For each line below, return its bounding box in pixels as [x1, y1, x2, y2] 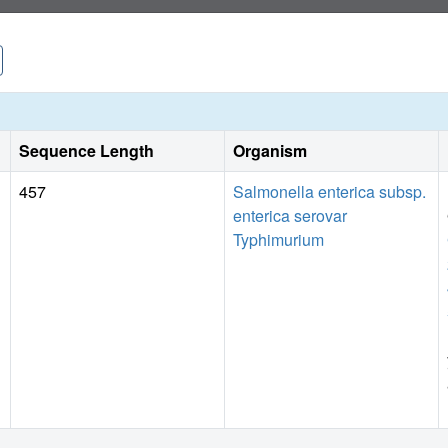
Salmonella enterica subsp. [233, 180, 426, 204]
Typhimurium [233, 228, 324, 252]
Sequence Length [19, 139, 154, 163]
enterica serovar [233, 204, 347, 228]
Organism [233, 139, 307, 163]
